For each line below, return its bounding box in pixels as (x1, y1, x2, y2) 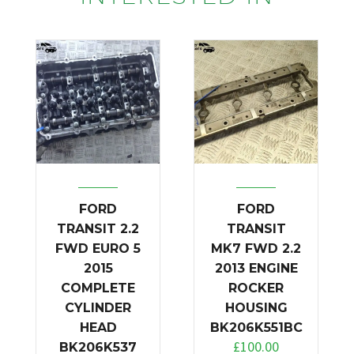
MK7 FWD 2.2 (211, 240, 301, 256)
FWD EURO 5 (55, 240, 141, 256)
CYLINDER (65, 299, 131, 315)
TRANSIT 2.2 (57, 220, 139, 236)
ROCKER (228, 280, 284, 296)
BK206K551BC (210, 319, 303, 335)
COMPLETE (61, 280, 135, 296)
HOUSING (224, 299, 288, 315)
